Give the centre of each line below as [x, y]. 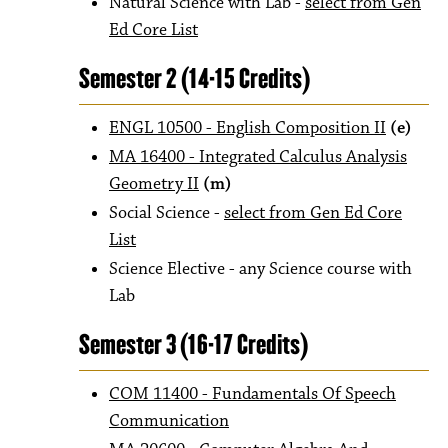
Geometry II [154, 184]
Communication [169, 421]
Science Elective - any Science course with [260, 269]
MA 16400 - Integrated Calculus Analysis [258, 157]
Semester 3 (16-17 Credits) [193, 344]
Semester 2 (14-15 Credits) [194, 78]
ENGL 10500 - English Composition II [247, 128]
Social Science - [166, 213]
